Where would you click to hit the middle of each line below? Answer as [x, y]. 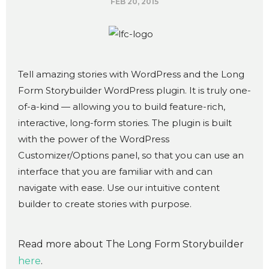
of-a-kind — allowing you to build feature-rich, [122, 106]
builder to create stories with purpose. [105, 204]
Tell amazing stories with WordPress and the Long [131, 74]
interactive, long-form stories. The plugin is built [125, 122]
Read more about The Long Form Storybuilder [131, 244]
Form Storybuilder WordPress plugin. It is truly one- [134, 90]
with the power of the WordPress [94, 139]
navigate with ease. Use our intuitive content [119, 187]
